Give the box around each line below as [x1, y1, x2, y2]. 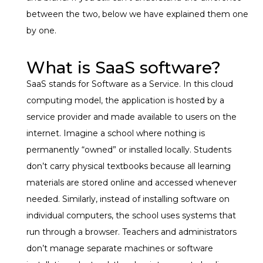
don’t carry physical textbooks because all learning [26, 160, 231, 171]
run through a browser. [26, 226, 122, 237]
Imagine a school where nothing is [63, 127, 205, 139]
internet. [26, 127, 63, 139]
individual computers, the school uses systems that [26, 210, 236, 221]
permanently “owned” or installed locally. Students [26, 144, 231, 155]
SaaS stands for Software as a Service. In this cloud [26, 78, 233, 89]
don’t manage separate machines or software [26, 242, 213, 254]
